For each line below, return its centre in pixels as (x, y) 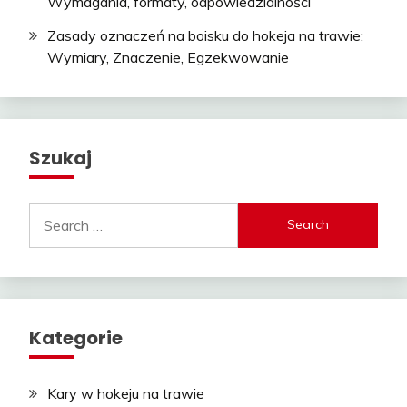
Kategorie (76, 338)
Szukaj (60, 158)
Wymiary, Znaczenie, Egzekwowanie (168, 57)
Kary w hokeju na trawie (126, 393)
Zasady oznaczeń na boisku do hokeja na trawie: (205, 35)
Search (51, 212)
